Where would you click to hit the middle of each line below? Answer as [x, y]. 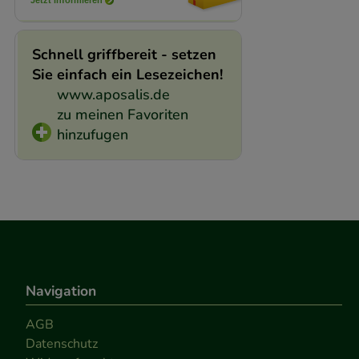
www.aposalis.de [113, 94]
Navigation [61, 290]
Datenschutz [62, 343]
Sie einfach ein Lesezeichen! [127, 74]
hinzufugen [92, 134]
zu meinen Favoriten [122, 114]
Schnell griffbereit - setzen [124, 54]
